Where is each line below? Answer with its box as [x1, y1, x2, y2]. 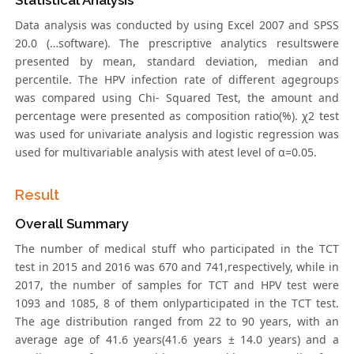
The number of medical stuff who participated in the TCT [15, 241, 339, 257]
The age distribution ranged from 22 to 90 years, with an [15, 314, 339, 330]
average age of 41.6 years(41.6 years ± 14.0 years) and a [15, 332, 339, 348]
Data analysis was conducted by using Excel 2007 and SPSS [15, 17, 339, 33]
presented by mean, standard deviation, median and [15, 54, 339, 70]
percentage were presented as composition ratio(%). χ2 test [15, 108, 339, 124]
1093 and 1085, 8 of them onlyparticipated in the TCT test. [15, 296, 339, 311]
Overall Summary [15, 216, 130, 232]
